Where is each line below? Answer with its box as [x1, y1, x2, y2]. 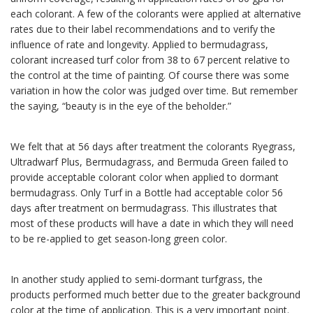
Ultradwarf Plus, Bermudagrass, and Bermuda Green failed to [10, 155, 289, 169]
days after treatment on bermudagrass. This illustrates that [10, 201, 277, 215]
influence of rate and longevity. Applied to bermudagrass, [10, 38, 268, 52]
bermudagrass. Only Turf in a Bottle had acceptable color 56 [10, 186, 283, 200]
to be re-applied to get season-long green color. [10, 232, 227, 246]
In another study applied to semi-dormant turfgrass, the [10, 272, 263, 286]
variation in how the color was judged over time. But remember [10, 84, 298, 98]
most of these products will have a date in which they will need [10, 217, 293, 231]
